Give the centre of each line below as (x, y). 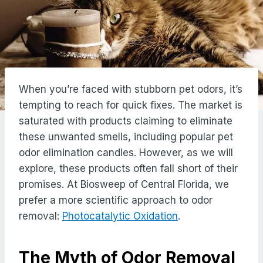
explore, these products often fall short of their (128, 168)
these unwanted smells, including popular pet (126, 136)
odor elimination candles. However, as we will (126, 152)
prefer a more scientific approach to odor (116, 200)
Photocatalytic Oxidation (120, 216)
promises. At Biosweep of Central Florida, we (124, 184)
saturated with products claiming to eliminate (126, 121)
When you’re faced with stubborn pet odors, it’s (131, 89)
